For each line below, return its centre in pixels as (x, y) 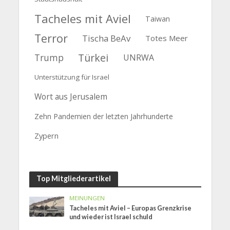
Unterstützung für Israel (72, 77)
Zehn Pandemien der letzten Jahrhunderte (103, 116)
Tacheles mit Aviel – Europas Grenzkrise (131, 208)
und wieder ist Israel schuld (111, 217)
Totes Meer (167, 38)
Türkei (93, 57)
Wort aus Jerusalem (71, 96)
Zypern (46, 135)
